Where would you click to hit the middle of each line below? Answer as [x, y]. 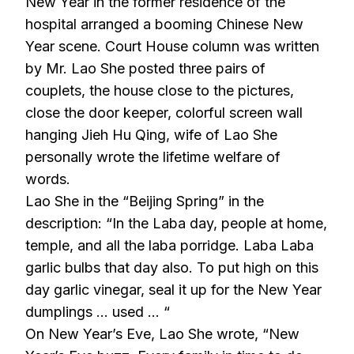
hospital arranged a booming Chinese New [164, 24]
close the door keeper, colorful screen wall [164, 113]
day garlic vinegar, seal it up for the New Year [173, 290]
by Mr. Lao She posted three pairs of [145, 68]
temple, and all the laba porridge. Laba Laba [169, 245]
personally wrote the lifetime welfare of [153, 157]
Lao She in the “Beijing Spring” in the [145, 201]
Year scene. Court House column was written [172, 46]
